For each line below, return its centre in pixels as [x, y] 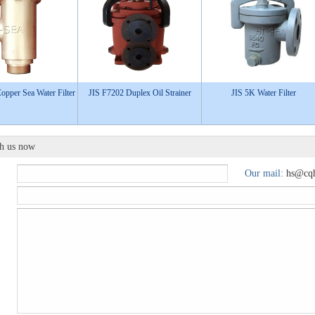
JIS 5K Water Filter [263, 93]
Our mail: [265, 173]
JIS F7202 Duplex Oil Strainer [140, 93]
